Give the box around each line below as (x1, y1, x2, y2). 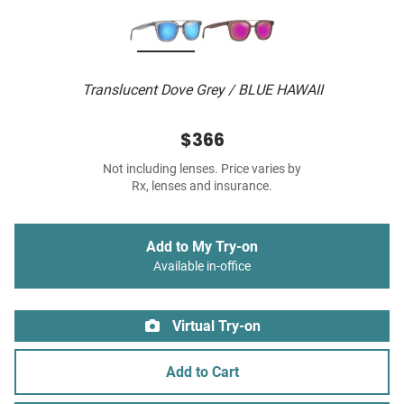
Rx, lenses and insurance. (132, 179, 272, 195)
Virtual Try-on (169, 317, 261, 335)
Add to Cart (165, 363, 239, 381)
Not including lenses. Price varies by (103, 161, 301, 178)
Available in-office (153, 259, 251, 275)
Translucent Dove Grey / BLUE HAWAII (81, 81, 323, 99)
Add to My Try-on (146, 238, 258, 256)
